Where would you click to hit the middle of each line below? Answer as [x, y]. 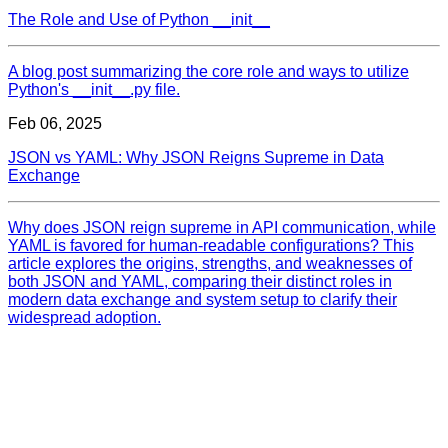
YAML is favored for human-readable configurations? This [211, 245]
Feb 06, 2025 [55, 123]
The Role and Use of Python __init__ [139, 19]
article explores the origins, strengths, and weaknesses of [210, 263]
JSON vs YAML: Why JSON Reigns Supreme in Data [196, 157]
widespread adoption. [84, 317]
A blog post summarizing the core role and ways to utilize [208, 71]
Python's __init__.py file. [94, 89]
